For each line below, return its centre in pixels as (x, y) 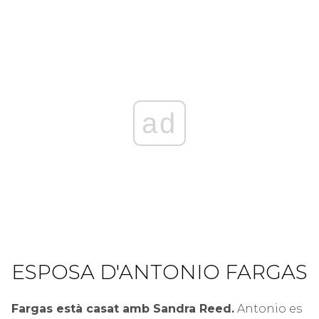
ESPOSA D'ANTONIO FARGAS (159, 272)
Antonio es (268, 308)
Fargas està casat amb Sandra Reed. (123, 308)
